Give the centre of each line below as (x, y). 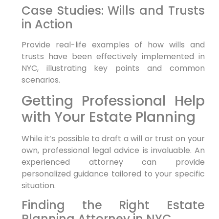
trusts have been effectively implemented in (113, 56)
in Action (47, 24)
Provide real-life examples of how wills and (113, 44)
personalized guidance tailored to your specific (113, 174)
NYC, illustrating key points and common (113, 68)
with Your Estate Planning (108, 117)
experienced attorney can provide (113, 162)
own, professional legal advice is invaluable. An (113, 150)
